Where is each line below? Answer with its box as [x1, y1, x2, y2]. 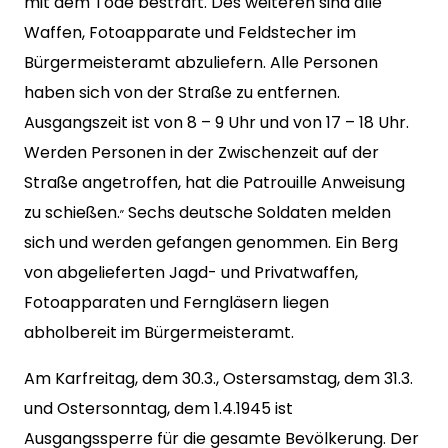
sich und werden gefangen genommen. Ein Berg [24, 231, 398, 254]
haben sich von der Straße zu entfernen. [24, 81, 340, 104]
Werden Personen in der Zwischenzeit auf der [24, 141, 379, 164]
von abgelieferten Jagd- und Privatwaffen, [24, 261, 358, 284]
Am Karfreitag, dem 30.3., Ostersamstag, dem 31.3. [24, 367, 413, 390]
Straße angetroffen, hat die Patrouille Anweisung [24, 171, 405, 194]
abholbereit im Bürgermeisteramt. [24, 321, 294, 344]
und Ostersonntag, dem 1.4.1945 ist [24, 397, 293, 420]
